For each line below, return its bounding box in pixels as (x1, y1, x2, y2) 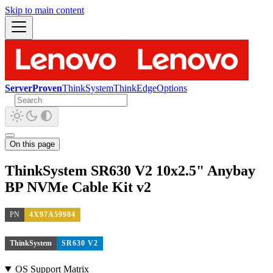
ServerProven (5, 83, 62, 93)
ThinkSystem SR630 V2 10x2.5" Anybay (5, 162, 255, 179)
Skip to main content (5, 5, 84, 15)
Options (157, 83, 187, 93)
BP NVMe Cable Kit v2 (5, 179, 151, 195)
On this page (10, 140, 55, 149)
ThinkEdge (113, 83, 157, 93)
